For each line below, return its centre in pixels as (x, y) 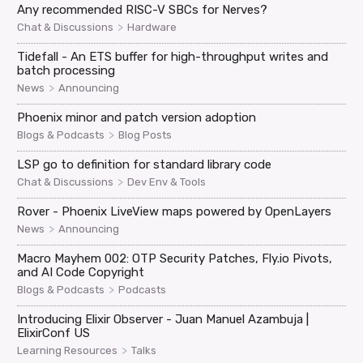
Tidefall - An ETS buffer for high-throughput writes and (173, 57)
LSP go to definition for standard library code (145, 165)
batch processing (66, 71)
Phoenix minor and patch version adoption (137, 118)
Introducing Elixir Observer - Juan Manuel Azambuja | (163, 320)
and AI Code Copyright (81, 273)
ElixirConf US (54, 333)
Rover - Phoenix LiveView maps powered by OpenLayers (175, 212)
